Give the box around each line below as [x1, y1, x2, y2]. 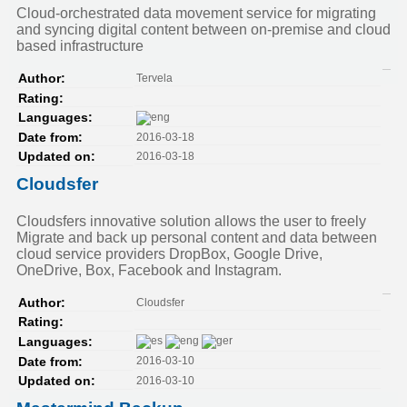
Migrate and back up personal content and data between [16, 230, 377, 246]
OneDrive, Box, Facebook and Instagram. [16, 263, 282, 279]
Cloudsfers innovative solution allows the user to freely [16, 213, 366, 230]
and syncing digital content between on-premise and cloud [16, 22, 391, 38]
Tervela [135, 71, 173, 84]
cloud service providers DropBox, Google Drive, [16, 246, 323, 263]
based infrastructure [16, 38, 144, 55]
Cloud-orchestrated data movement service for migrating [16, 5, 376, 22]
